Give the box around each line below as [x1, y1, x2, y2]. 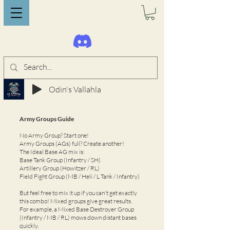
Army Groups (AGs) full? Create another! [20, 139, 124, 147]
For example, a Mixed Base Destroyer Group [20, 205, 134, 213]
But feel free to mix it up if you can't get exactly [20, 188, 137, 197]
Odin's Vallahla [49, 84, 101, 94]
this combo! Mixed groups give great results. [20, 197, 133, 205]
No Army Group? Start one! [20, 131, 89, 139]
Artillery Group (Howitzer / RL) [20, 164, 100, 172]
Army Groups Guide [20, 114, 74, 123]
